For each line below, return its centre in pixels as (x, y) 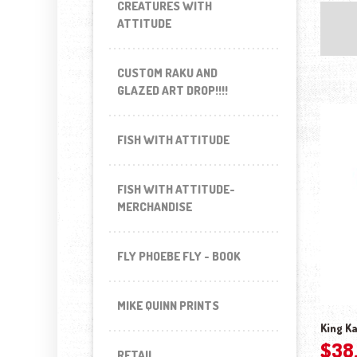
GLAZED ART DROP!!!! (173, 90)
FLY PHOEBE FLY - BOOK (179, 256)
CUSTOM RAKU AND (167, 73)
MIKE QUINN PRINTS (168, 306)
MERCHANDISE (155, 207)
